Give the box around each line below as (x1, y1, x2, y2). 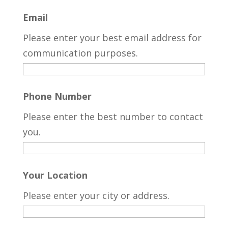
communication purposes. (22, 47, 138, 60)
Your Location (22, 169, 88, 182)
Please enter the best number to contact (22, 110, 203, 123)
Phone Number (22, 90, 92, 103)
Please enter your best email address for (22, 32, 202, 44)
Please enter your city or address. (22, 189, 169, 202)
